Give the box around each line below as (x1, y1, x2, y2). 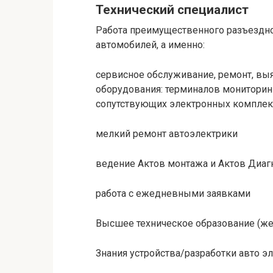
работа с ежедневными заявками (96, 187, 250, 199)
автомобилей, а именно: (96, 38, 205, 51)
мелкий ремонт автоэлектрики (96, 127, 238, 140)
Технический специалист (96, 2, 249, 18)
